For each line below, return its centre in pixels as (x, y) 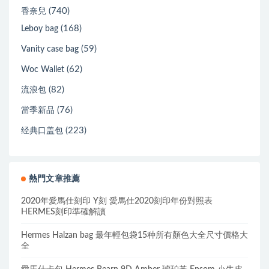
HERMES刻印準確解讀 (63, 212)
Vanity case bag (50, 49)
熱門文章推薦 (55, 179)
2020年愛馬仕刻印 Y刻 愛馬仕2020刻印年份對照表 (117, 201)
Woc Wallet (43, 70)
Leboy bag (40, 29)
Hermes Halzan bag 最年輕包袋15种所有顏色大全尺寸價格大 (134, 235)
